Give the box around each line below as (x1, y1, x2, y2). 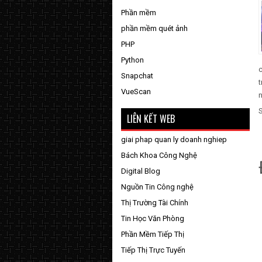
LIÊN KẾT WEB (127, 112, 175, 126)
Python (121, 56, 144, 64)
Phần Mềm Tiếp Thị (121, 230, 184, 239)
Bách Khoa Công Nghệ (121, 151, 197, 160)
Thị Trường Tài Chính (121, 198, 188, 207)
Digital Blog (121, 167, 160, 175)
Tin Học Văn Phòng (121, 214, 184, 223)
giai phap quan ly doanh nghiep (121, 135, 227, 144)
